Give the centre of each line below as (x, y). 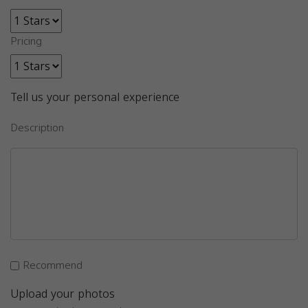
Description (37, 128)
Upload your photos (63, 294)
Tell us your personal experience (95, 97)
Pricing (26, 41)
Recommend (53, 265)
